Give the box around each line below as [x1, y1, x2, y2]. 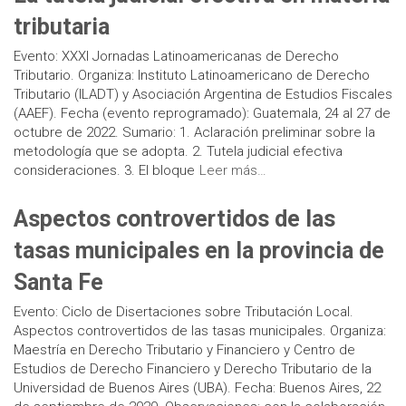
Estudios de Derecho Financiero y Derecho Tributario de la [14, 361, 372, 377]
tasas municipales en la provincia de [14, 237, 384, 264]
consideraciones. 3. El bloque [14, 162, 195, 179]
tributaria [14, 14, 110, 40]
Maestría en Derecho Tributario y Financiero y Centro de [14, 342, 355, 358]
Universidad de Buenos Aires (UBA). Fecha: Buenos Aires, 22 [14, 380, 381, 396]
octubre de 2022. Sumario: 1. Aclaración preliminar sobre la [14, 124, 375, 140]
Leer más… [199, 162, 266, 179]
